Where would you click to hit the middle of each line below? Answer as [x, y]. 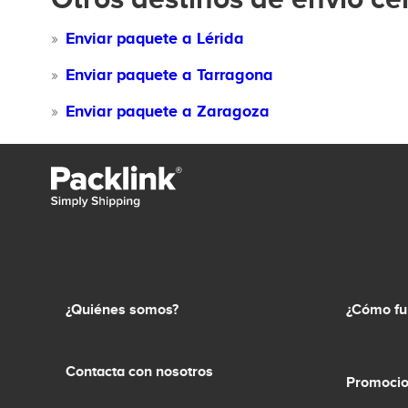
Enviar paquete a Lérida [155, 38]
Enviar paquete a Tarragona [169, 75]
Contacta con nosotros [139, 372]
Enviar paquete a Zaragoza [168, 111]
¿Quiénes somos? [122, 310]
